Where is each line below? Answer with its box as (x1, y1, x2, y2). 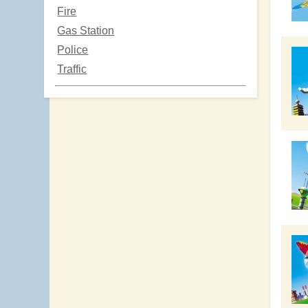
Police (57, 43, 89, 56)
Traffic (57, 63, 87, 75)
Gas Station (57, 24, 115, 36)
